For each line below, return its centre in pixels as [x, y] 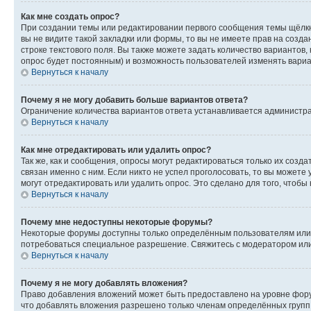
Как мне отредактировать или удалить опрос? [116, 150]
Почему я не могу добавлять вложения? [104, 283]
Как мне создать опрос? [70, 17]
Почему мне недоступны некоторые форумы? [117, 222]
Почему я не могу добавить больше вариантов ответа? [134, 100]
